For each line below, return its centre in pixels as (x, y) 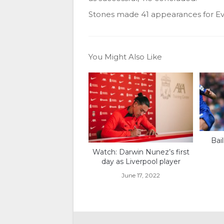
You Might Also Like (125, 56)
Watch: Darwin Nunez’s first (141, 152)
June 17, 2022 (141, 175)
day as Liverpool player (141, 161)
